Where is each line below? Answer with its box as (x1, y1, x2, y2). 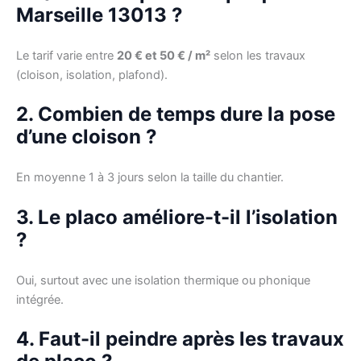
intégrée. (16, 292, 64, 307)
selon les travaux (210, 48, 305, 63)
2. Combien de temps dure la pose (16, 102, 335, 127)
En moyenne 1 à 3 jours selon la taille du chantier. (16, 170, 284, 185)
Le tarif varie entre (16, 48, 117, 63)
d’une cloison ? (16, 125, 157, 149)
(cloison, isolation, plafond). (16, 67, 168, 82)
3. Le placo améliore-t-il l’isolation (16, 205, 338, 229)
